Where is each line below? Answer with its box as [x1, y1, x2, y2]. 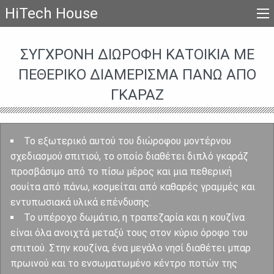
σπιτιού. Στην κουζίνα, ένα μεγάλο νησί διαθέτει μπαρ [10, 242, 251, 254]
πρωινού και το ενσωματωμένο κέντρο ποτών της [10, 257, 237, 269]
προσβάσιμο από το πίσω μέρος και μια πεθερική [10, 165, 232, 177]
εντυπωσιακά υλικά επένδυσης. [10, 196, 151, 208]
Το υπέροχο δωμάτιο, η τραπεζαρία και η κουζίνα [24, 211, 245, 223]
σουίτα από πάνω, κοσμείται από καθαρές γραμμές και [10, 180, 255, 193]
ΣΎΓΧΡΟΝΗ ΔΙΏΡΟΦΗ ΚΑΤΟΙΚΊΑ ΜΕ [20, 45, 254, 63]
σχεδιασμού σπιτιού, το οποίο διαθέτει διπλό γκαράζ [10, 150, 248, 162]
